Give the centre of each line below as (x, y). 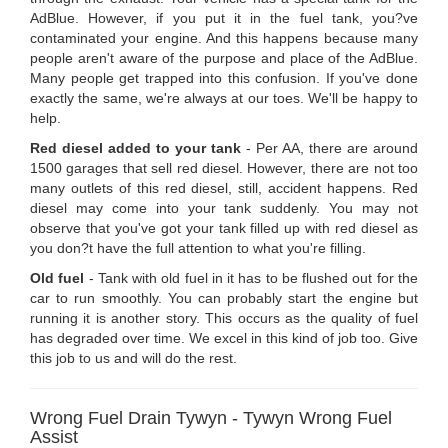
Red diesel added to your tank (135, 148)
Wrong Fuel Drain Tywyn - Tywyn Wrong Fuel (211, 418)
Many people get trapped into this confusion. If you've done (224, 78)
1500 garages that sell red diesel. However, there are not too (224, 168)
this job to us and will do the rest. (133, 358)
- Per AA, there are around (329, 148)
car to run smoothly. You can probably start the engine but (224, 298)
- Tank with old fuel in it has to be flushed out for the (251, 278)
